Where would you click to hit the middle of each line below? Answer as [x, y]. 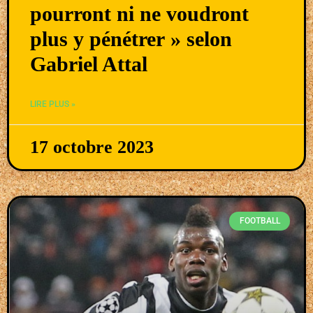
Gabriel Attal [89, 64]
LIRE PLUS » [53, 104]
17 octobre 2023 [92, 147]
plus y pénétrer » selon [131, 39]
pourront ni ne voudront [139, 14]
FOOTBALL [260, 221]
